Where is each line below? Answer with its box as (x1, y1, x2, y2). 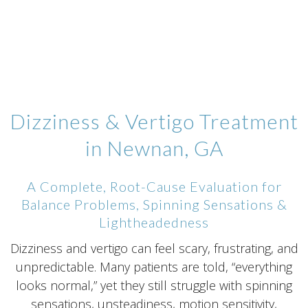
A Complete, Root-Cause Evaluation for (26, 178, 282, 195)
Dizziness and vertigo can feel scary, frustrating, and (10, 239, 298, 256)
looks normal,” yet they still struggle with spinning (16, 276, 292, 294)
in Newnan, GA (85, 135, 223, 161)
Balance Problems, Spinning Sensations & (21, 196, 287, 213)
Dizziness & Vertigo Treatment (10, 109, 298, 134)
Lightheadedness (99, 214, 209, 231)
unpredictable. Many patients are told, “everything (16, 258, 292, 275)
